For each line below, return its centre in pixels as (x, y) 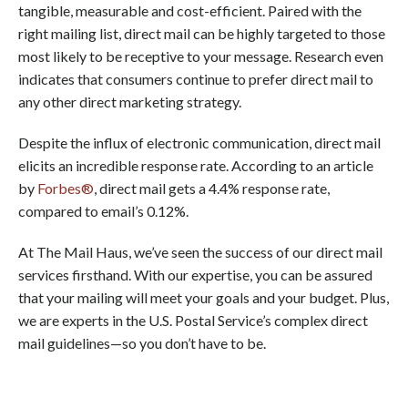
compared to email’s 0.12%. (103, 211)
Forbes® (66, 189)
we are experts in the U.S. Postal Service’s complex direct (193, 321)
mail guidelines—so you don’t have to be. (142, 343)
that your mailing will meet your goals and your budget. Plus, (204, 298)
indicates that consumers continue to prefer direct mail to (196, 79)
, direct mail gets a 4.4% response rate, (212, 189)
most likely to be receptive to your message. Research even (201, 56)
